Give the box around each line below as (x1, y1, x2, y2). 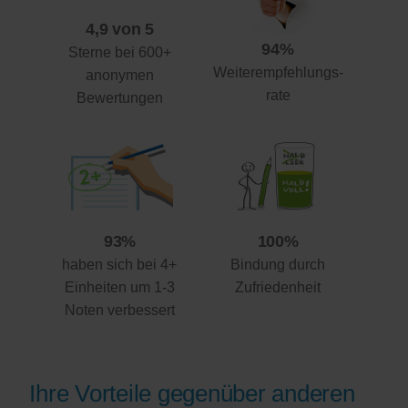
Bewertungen (76, 90, 163, 107)
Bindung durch (230, 257, 326, 273)
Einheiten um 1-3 (64, 280, 175, 296)
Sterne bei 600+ (67, 45, 171, 61)
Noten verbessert (64, 302, 175, 319)
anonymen (85, 67, 154, 84)
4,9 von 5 (86, 20, 154, 39)
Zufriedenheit (235, 280, 321, 296)
